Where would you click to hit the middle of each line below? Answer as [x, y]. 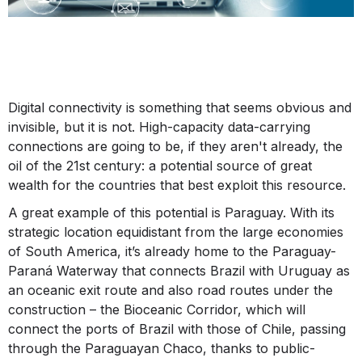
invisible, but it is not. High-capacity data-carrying [159, 127]
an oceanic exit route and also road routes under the [170, 290]
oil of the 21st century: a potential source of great [160, 166]
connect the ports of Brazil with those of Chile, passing [177, 329]
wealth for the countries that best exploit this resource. [177, 185]
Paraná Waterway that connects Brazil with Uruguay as [179, 271]
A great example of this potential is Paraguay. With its [171, 213]
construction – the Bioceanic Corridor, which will [157, 310]
